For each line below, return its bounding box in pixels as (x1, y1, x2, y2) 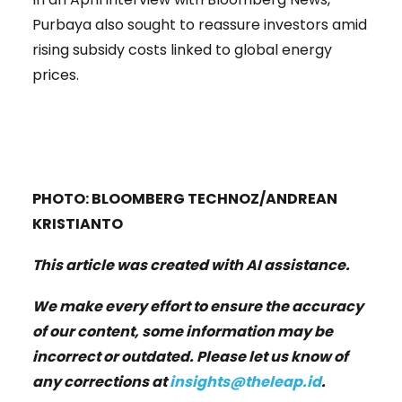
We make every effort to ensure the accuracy (32, 295, 363, 317)
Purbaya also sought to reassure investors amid (32, 13, 367, 35)
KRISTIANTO (32, 213, 123, 234)
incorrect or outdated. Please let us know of (32, 345, 348, 367)
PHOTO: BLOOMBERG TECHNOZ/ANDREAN (32, 188, 337, 209)
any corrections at (32, 371, 170, 392)
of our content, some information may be (32, 320, 333, 342)
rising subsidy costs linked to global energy (32, 39, 332, 60)
